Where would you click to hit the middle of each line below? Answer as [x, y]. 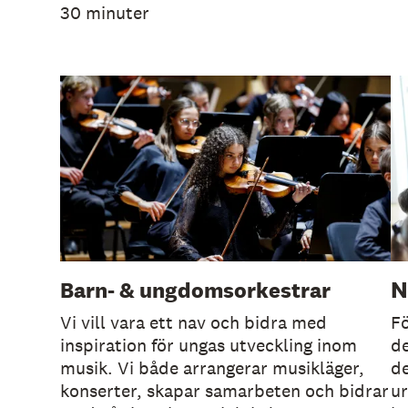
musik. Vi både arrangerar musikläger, [212, 368]
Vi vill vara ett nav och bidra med [193, 323]
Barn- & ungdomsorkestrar [195, 291]
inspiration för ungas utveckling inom [208, 346]
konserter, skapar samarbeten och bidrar [224, 391]
